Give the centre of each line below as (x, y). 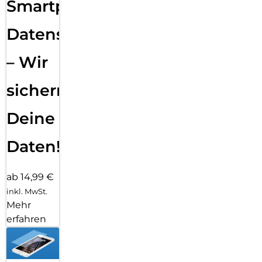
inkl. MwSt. (27, 191)
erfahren (26, 219)
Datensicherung (73, 34)
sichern (37, 90)
